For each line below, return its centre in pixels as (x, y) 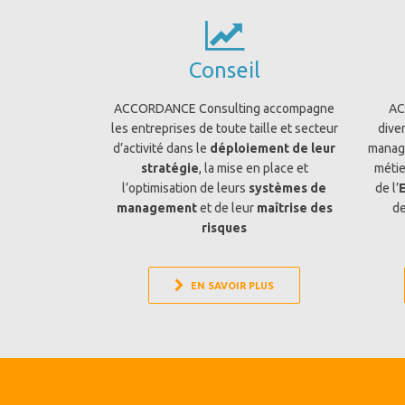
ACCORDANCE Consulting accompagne (225, 108)
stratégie (170, 168)
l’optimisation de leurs (186, 188)
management (156, 208)
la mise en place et (256, 168)
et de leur (226, 208)
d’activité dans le (162, 148)
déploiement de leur (273, 148)
